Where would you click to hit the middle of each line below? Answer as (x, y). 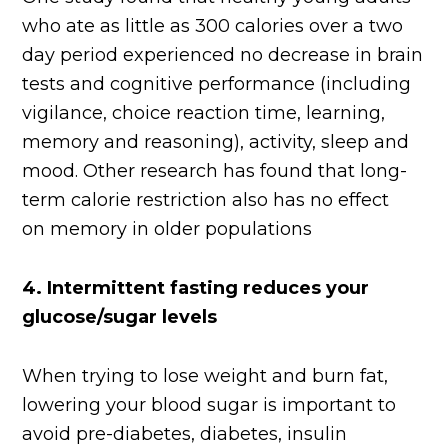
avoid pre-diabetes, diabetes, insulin (185, 434)
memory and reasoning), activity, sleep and (216, 142)
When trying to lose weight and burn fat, (205, 376)
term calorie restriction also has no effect (206, 200)
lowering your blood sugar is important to (209, 405)
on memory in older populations (167, 229)
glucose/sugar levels (120, 317)
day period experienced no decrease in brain (223, 55)
